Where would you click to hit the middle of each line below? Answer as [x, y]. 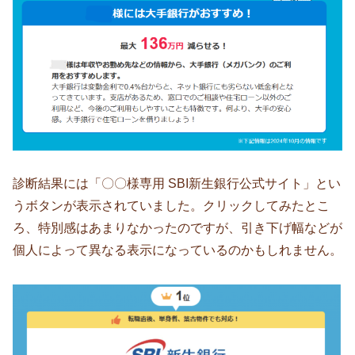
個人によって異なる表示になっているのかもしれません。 [177, 250]
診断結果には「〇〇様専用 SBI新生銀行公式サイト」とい [177, 184]
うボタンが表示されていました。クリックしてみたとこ [171, 206]
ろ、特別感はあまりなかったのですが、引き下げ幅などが [177, 228]
